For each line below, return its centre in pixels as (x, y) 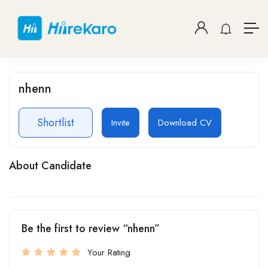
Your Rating (109, 252)
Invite (121, 122)
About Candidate (50, 165)
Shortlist (56, 122)
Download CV (185, 122)
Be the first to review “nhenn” (91, 228)
